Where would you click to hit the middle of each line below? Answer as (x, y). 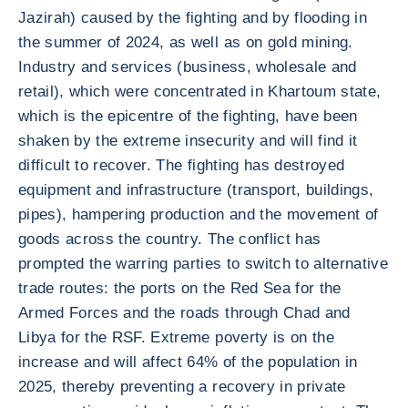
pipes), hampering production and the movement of (199, 214)
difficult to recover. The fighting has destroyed (182, 165)
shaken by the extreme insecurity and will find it (188, 141)
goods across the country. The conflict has (170, 239)
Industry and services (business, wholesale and (188, 67)
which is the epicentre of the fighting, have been (188, 116)
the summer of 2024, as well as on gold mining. (186, 42)
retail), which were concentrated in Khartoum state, (200, 92)
